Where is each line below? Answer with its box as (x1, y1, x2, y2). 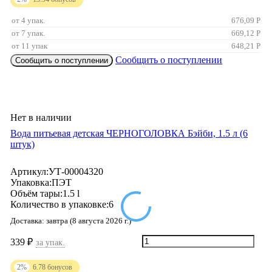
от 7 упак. (12, 29, 45, 38)
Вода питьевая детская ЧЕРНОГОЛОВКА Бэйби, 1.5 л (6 (10, 128, 248, 139)
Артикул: (10, 166, 49, 177)
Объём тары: (10, 188, 63, 199)
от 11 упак (12, 41, 47, 51)
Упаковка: (10, 177, 52, 188)
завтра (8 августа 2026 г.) (46, 216, 131, 226)
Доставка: (10, 216, 46, 226)
